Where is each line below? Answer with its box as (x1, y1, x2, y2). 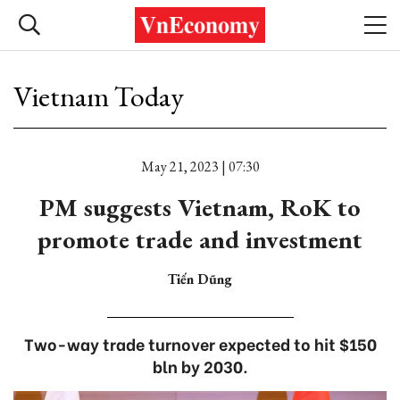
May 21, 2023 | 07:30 (140, 157, 260, 176)
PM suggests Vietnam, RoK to (39, 191, 361, 223)
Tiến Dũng (168, 270, 232, 288)
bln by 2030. (152, 354, 248, 378)
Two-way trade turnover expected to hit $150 (23, 331, 377, 355)
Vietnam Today (13, 78, 184, 115)
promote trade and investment (37, 223, 362, 255)
